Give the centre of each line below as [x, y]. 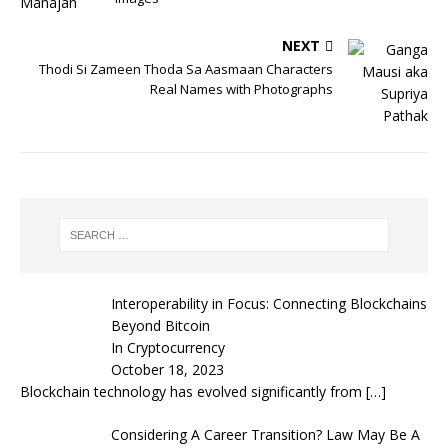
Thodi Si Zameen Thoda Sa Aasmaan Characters [186, 69]
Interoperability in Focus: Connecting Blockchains [268, 303]
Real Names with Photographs [241, 89]
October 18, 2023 [167, 369]
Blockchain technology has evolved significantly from [193, 391]
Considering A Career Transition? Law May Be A [265, 434]
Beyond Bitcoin [160, 325]
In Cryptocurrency [167, 347]
